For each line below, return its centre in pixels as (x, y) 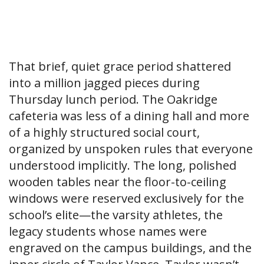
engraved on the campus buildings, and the (130, 248)
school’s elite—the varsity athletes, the (116, 215)
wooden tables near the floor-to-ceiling (118, 182)
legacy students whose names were (108, 232)
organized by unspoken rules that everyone (131, 149)
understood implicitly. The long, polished (123, 166)
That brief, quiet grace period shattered (120, 67)
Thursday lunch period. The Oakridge (113, 100)
